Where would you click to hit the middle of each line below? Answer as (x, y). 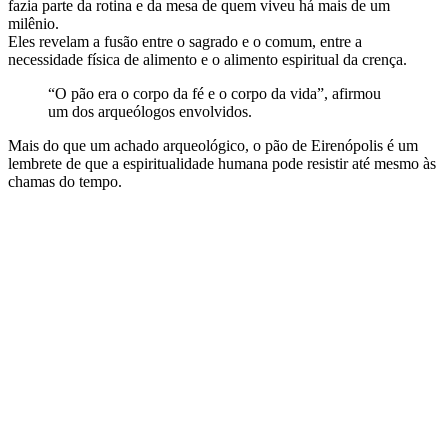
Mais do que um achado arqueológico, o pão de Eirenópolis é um (213, 145)
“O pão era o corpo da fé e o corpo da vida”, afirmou (214, 93)
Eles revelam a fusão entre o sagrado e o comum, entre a (185, 41)
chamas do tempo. (65, 181)
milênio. (33, 23)
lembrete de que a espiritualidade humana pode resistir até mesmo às (222, 163)
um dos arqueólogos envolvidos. (150, 111)
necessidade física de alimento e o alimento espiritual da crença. (207, 59)
